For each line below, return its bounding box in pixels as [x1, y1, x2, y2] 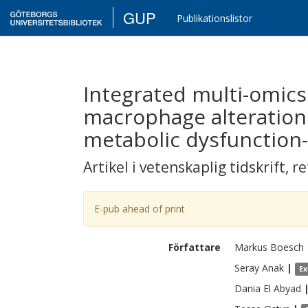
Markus [234, 241, 267, 254]
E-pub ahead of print [94, 202, 185, 215]
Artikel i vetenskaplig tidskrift [83, 157, 285, 177]
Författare [168, 241, 221, 254]
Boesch [270, 241, 304, 254]
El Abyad [263, 282, 301, 295]
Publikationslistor [177, 12, 253, 25]
